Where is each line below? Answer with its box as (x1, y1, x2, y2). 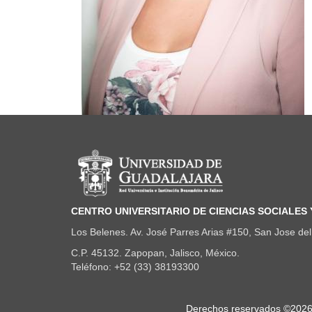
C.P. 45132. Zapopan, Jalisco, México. (71, 247, 245, 259)
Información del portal (71, 142, 244, 164)
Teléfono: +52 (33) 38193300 (71, 261, 199, 273)
